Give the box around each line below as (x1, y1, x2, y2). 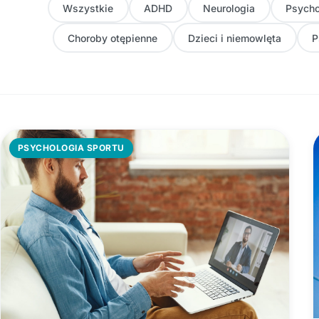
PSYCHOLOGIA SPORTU (18, 142, 125, 153)
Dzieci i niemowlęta (188, 31, 281, 44)
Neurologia (203, 1, 255, 14)
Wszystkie (63, 1, 113, 14)
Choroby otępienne (68, 31, 157, 44)
